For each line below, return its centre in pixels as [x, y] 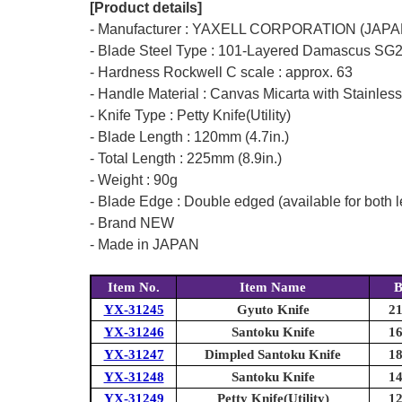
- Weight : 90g [134, 179]
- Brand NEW [132, 223]
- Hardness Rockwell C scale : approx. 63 [221, 72]
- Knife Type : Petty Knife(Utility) [190, 115]
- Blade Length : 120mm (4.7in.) [189, 136]
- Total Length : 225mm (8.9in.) [186, 158]
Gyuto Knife [273, 309]
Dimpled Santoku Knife [273, 354]
